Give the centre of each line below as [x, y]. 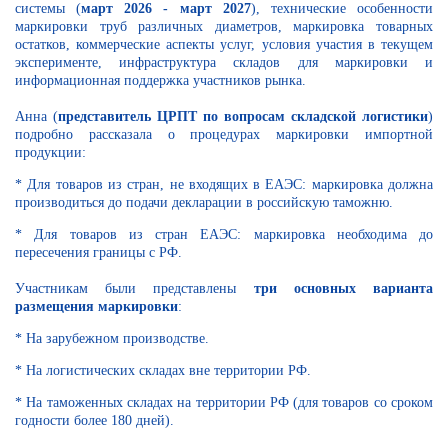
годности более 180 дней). [94, 420]
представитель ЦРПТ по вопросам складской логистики [243, 116]
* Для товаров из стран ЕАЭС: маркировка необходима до [224, 234]
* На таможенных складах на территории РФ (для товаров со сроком [224, 402]
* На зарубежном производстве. [112, 338]
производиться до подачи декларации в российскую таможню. [204, 202]
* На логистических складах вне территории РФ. [163, 370]
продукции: [50, 152]
